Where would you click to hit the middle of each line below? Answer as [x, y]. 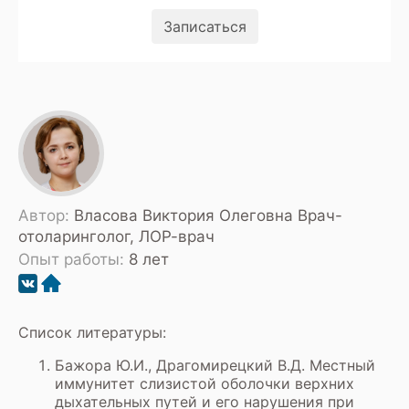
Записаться [204, 26]
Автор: [46, 215]
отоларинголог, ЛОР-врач [116, 236]
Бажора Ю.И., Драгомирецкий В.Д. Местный [215, 365]
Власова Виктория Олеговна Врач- [208, 215]
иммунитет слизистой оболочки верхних [204, 383]
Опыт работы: [73, 259]
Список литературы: [92, 332]
